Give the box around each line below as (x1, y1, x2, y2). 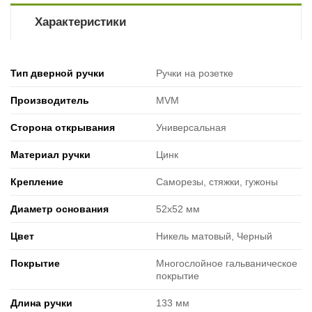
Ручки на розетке (156, 67, 233, 79)
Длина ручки (10, 297, 72, 309)
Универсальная (156, 121, 226, 133)
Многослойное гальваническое (156, 257, 297, 269)
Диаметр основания (10, 203, 109, 214)
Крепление (10, 175, 63, 187)
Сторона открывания (10, 121, 115, 133)
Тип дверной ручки (10, 67, 104, 79)
